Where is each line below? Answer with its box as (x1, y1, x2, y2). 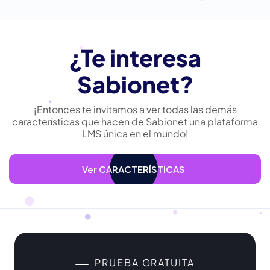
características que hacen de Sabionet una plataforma (12, 115, 258, 128)
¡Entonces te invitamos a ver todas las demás (33, 102, 237, 116)
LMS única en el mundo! (81, 127, 189, 140)
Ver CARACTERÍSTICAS (82, 163, 185, 175)
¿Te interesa (69, 43, 201, 72)
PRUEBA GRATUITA (95, 256, 195, 269)
